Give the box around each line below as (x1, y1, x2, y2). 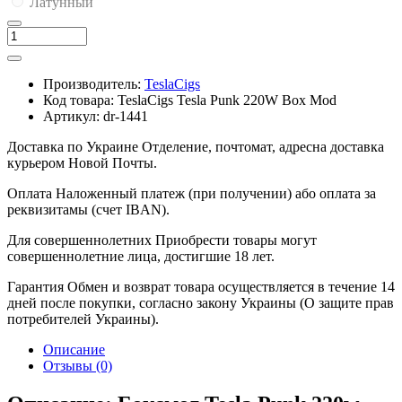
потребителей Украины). (7, 311, 159, 328)
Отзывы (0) (43, 358, 112, 374)
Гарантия (7, 279, 64, 295)
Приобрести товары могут (155, 232, 317, 249)
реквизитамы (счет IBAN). (7, 202, 170, 218)
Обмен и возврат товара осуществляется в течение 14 (67, 279, 395, 295)
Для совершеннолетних (7, 232, 152, 249)
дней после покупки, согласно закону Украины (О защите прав (7, 295, 394, 311)
